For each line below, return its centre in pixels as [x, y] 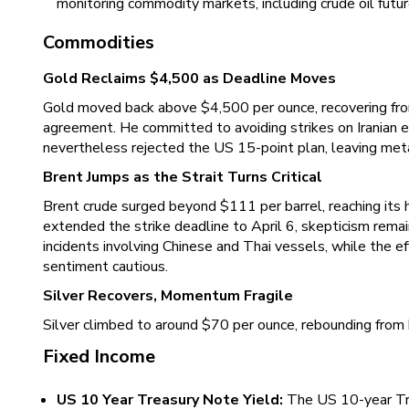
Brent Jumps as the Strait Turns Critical [183, 177]
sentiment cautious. [105, 267]
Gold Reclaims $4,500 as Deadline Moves [189, 79]
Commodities [99, 42]
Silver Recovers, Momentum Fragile [168, 296]
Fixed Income [99, 357]
